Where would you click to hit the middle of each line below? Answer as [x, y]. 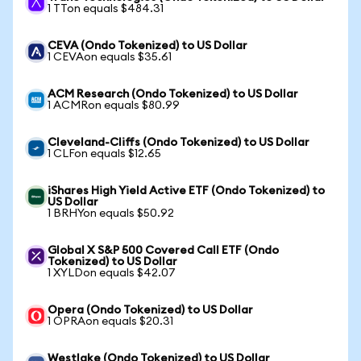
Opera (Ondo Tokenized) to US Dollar [150, 310]
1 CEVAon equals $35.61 [110, 57]
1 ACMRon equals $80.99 [114, 106]
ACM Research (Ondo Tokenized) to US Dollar [173, 94]
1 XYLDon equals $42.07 [112, 273]
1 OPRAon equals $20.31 [110, 322]
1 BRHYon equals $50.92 [111, 214]
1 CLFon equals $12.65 [104, 154]
